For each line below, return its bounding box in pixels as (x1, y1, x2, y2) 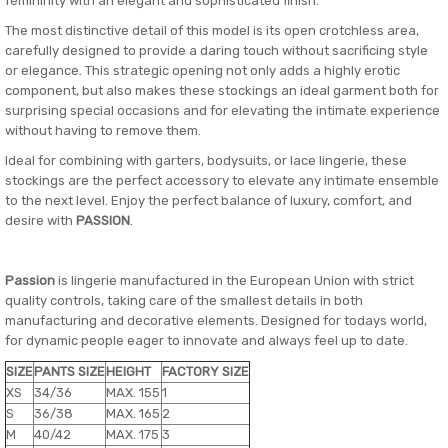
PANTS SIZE (34, 364, 105, 379)
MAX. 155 (106, 385, 160, 400)
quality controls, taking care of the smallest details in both (5, 293, 363, 308)
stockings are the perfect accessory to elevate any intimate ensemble (5, 173, 439, 188)
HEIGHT (106, 364, 151, 379)
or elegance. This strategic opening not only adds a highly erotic (5, 63, 400, 78)
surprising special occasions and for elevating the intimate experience (5, 103, 440, 118)
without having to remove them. (5, 123, 201, 138)
